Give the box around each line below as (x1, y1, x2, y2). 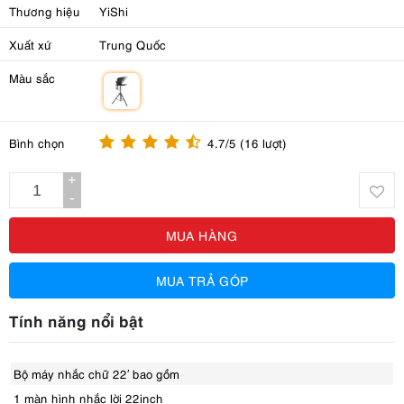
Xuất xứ (9, 36, 51, 52)
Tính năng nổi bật (9, 309, 143, 331)
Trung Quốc (99, 36, 166, 52)
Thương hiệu (9, 3, 80, 19)
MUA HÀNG (166, 226, 238, 243)
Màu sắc (9, 69, 55, 86)
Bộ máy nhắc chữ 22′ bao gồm (14, 365, 179, 381)
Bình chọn (9, 134, 65, 151)
